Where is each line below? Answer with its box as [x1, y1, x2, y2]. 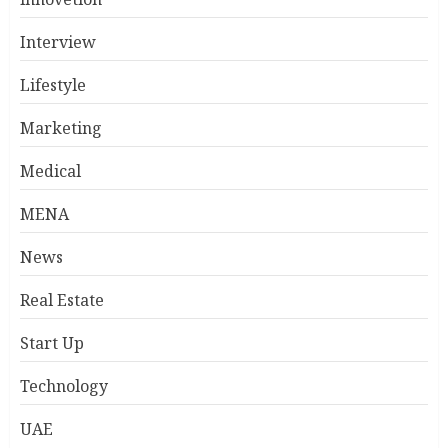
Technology [20, 375, 108, 397]
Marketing [20, 117, 102, 139]
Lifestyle [20, 74, 86, 96]
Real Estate [20, 289, 104, 311]
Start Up [20, 332, 84, 354]
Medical [20, 160, 81, 182]
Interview [20, 31, 96, 53]
